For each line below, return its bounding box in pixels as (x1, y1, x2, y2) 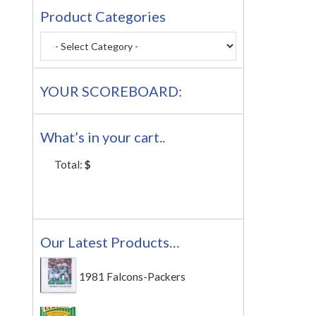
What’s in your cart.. (40, 128, 165, 146)
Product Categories (40, 8, 166, 25)
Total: (54, 158, 85, 171)
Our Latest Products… (40, 233, 180, 251)
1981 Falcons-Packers (79, 270, 186, 284)
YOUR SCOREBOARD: (40, 83, 182, 100)
